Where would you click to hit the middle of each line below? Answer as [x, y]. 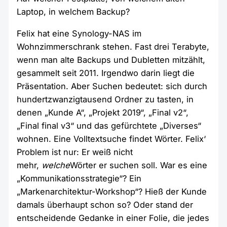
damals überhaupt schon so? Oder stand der [105, 204]
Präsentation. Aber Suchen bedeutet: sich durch [112, 86]
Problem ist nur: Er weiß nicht [75, 152]
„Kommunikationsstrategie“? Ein [79, 178]
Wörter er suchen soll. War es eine [139, 165]
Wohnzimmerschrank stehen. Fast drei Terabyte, [113, 46]
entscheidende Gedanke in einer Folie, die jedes [113, 218]
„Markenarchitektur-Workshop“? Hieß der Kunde [112, 191]
